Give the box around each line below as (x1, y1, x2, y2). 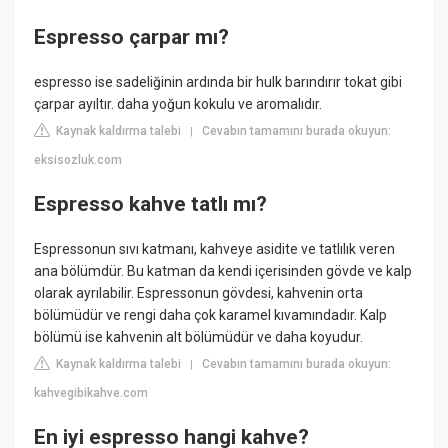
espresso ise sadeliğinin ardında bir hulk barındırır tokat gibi (34, 74, 403, 91)
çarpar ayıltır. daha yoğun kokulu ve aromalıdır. (34, 96, 323, 113)
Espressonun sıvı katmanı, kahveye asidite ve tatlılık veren (34, 241, 396, 258)
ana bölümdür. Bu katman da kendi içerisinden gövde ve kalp (34, 263, 413, 280)
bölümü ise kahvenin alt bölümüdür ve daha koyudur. (34, 329, 364, 346)
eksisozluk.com (34, 153, 123, 168)
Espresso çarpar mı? (34, 24, 230, 49)
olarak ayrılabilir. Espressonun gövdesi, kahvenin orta (34, 285, 364, 302)
